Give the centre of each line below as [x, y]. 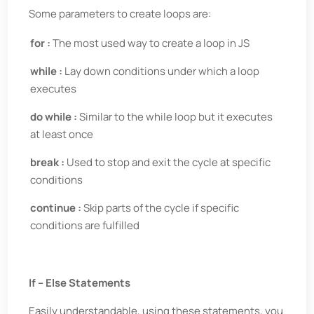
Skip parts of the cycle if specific [162, 208]
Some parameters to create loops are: [120, 14]
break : [49, 162]
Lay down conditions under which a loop [162, 71]
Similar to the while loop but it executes [176, 117]
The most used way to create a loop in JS [151, 43]
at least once [62, 134]
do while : [55, 117]
